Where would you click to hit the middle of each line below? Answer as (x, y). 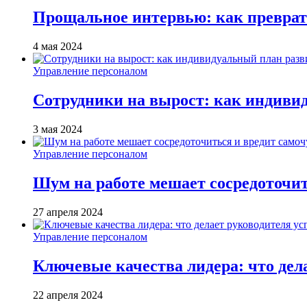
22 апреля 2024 (68, 295)
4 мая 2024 (58, 47)
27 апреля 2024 (68, 212)
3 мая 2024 (58, 129)
